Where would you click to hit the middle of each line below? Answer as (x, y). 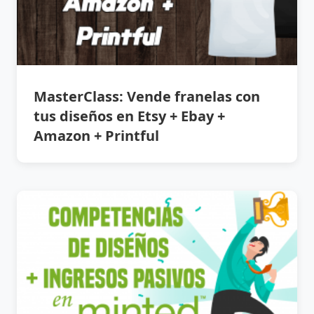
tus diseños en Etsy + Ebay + (129, 116)
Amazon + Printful (96, 135)
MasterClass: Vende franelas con (147, 96)
